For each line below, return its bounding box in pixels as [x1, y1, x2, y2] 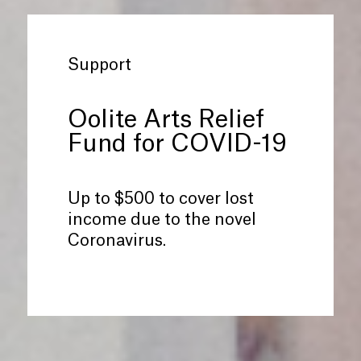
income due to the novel [68, 212, 256, 228]
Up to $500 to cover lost [68, 191, 254, 207]
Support [68, 57, 131, 73]
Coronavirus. [68, 233, 166, 249]
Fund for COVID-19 [68, 132, 287, 156]
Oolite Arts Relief [68, 108, 264, 132]
